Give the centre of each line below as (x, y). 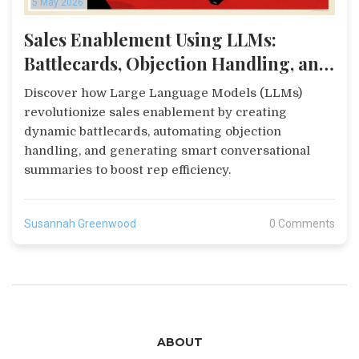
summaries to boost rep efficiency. (127, 170)
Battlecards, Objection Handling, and (177, 64)
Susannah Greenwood (80, 224)
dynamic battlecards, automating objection (153, 132)
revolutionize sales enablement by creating (155, 113)
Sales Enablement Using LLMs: (150, 40)
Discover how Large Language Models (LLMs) (163, 93)
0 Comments (302, 224)
